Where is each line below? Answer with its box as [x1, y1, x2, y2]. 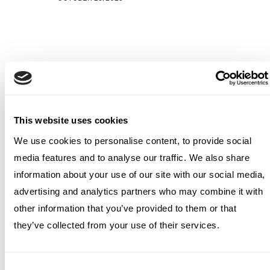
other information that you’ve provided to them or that [14, 202, 236, 213]
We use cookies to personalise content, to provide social [14, 135, 251, 146]
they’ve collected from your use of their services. [14, 219, 219, 230]
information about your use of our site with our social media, [14, 169, 265, 180]
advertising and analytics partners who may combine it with [14, 186, 263, 196]
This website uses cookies [14, 115, 128, 125]
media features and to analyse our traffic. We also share [14, 152, 250, 163]
